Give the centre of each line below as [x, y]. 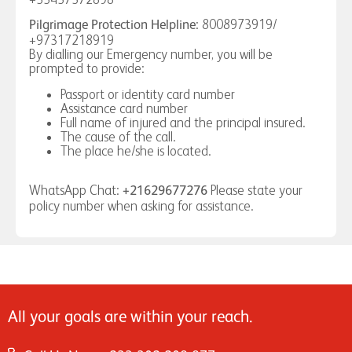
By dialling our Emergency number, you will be [151, 55]
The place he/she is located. [136, 150]
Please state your [255, 191]
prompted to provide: [87, 69]
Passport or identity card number [148, 94]
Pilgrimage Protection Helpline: [114, 26]
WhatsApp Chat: [76, 191]
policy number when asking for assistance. [141, 206]
